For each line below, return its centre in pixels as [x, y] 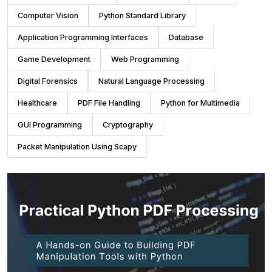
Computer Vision [48, 15]
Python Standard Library [142, 15]
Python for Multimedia [200, 103]
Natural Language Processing [151, 81]
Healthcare [37, 103]
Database [186, 37]
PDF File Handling [109, 103]
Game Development [54, 59]
